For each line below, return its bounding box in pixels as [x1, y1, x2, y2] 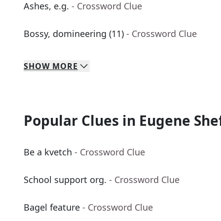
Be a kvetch [24, 146, 72, 158]
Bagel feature [24, 201, 80, 214]
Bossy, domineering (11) [24, 28, 124, 40]
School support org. [24, 174, 107, 186]
